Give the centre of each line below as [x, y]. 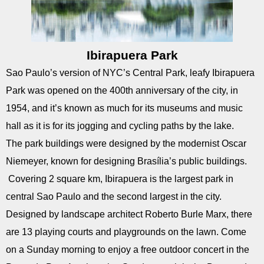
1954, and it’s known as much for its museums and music [124, 108]
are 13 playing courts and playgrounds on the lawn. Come [126, 232]
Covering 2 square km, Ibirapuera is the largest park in [120, 179]
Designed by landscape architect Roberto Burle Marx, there [129, 214]
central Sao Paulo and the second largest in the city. [114, 197]
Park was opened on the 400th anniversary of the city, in [122, 90]
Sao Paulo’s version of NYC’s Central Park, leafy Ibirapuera [130, 73]
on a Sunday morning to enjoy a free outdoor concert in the [128, 250]
